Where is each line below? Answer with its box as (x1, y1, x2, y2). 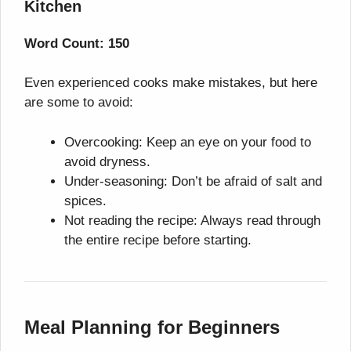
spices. (64, 193, 107, 208)
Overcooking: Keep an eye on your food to (64, 134, 311, 150)
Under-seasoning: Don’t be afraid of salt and (64, 173, 322, 189)
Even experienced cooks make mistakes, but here (24, 75, 317, 91)
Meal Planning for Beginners (24, 316, 280, 338)
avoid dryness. (64, 154, 150, 169)
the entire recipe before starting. (64, 232, 251, 248)
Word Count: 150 (24, 35, 129, 51)
